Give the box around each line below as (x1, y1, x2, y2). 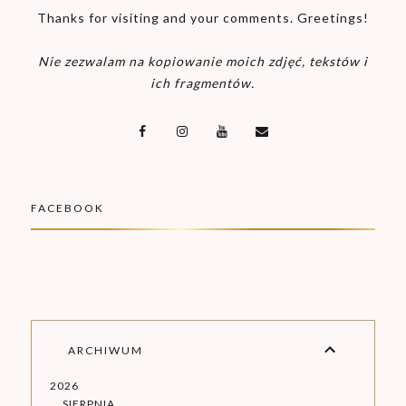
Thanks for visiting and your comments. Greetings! (36, 10, 369, 26)
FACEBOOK (30, 201, 104, 216)
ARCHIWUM (67, 343, 143, 357)
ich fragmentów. (150, 75, 256, 92)
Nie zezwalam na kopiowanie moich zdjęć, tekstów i (37, 53, 368, 70)
